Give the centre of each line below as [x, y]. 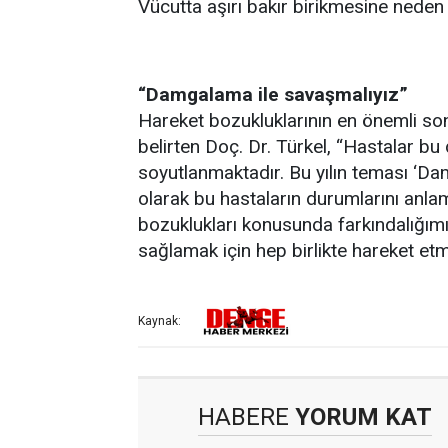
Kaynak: [159, 321]
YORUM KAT [360, 417]
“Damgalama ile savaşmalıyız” [273, 94]
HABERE [243, 417]
